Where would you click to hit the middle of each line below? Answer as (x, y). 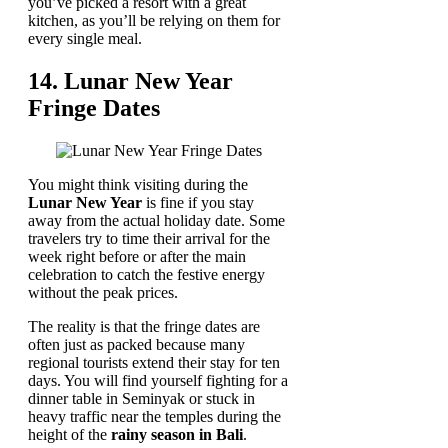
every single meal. (85, 39)
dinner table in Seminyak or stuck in (141, 398)
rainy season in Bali (177, 434)
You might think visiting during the (138, 184)
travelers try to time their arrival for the (149, 238)
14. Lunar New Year (130, 81)
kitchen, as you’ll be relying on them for (154, 21)
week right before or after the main (137, 256)
